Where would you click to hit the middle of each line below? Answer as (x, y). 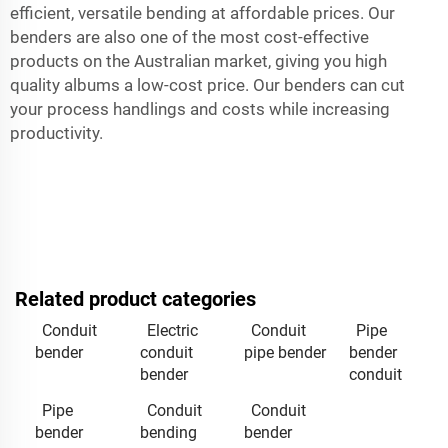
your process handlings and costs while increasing (200, 108)
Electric (172, 330)
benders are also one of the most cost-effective (189, 36)
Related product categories (135, 298)
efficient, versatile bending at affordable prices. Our (202, 12)
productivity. (56, 132)
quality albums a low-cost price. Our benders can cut (207, 84)
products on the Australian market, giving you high (198, 60)
